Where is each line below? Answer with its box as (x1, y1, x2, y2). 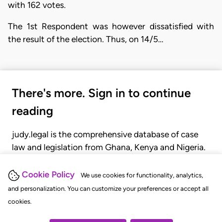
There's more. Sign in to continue (12, 85, 191, 100)
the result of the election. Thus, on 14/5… (8, 34, 164, 45)
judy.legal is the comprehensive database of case (12, 129, 198, 139)
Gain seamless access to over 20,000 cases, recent (12, 155, 206, 165)
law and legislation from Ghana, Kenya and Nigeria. (12, 142, 206, 152)
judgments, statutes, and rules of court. (12, 167, 163, 178)
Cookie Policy (22, 169, 75, 180)
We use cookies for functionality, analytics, (81, 171, 203, 179)
